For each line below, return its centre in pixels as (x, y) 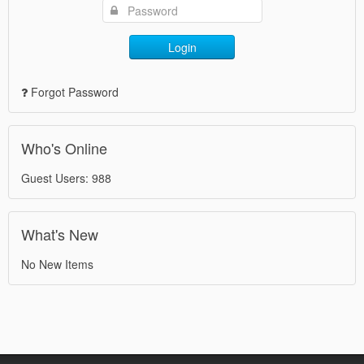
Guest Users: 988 (66, 178)
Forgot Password (75, 91)
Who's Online (64, 147)
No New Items (57, 264)
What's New (60, 234)
